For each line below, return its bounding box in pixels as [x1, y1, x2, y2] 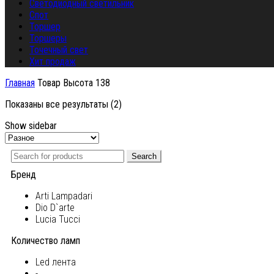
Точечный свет [29, 44, 88, 56]
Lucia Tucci [35, 213, 80, 226]
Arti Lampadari [35, 190, 92, 202]
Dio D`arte [35, 202, 75, 214]
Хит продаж [29, 56, 76, 68]
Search [131, 152, 157, 161]
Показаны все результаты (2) [5, 98, 122, 111]
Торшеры [29, 32, 67, 45]
